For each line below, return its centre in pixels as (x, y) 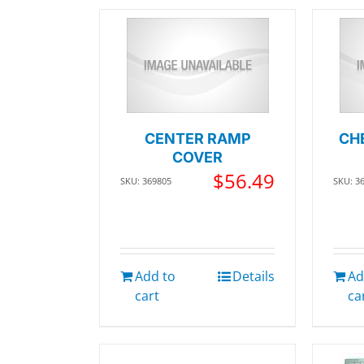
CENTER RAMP (197, 138)
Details (254, 277)
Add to (155, 277)
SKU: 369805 (146, 180)
